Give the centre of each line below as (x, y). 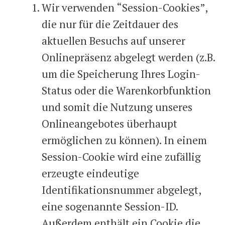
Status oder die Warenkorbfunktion (126, 90)
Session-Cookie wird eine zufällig (121, 156)
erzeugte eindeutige (90, 173)
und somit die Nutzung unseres (117, 107)
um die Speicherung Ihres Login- (121, 74)
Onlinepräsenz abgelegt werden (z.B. (128, 57)
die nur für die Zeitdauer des (110, 24)
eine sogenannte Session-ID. (110, 206)
